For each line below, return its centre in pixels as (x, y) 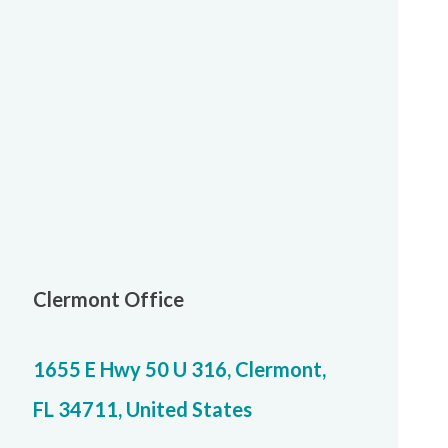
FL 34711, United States (142, 409)
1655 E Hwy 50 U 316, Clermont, (179, 369)
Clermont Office (108, 299)
